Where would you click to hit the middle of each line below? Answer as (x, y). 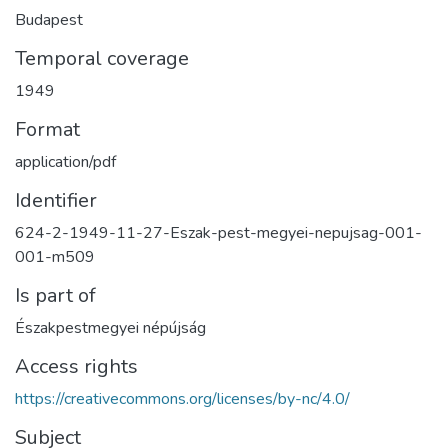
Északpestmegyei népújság (110, 328)
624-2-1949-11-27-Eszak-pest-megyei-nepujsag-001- (218, 233)
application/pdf (65, 162)
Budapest (49, 20)
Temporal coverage (102, 59)
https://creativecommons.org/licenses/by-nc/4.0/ (182, 399)
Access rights (76, 367)
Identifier (56, 201)
